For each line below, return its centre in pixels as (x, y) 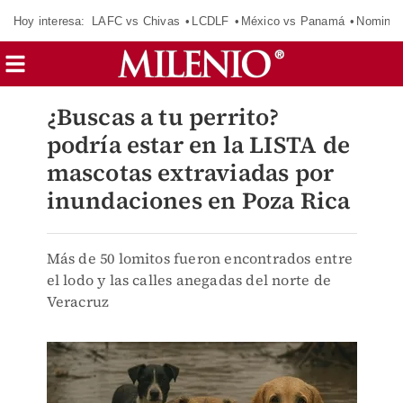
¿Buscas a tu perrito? (163, 117)
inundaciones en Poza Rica (198, 201)
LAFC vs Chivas (136, 21)
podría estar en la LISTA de (198, 145)
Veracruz (78, 301)
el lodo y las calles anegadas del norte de (188, 280)
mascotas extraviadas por (190, 173)
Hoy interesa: (49, 21)
